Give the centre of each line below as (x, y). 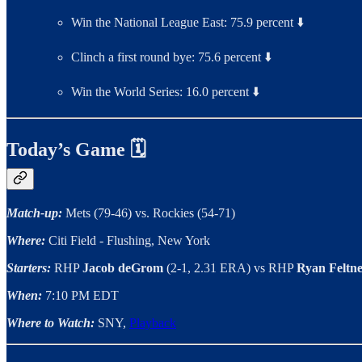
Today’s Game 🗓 (76, 150)
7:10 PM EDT (80, 296)
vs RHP (275, 268)
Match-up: (34, 213)
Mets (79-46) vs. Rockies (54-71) (150, 213)
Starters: (29, 268)
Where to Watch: (51, 323)
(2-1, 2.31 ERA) (208, 268)
